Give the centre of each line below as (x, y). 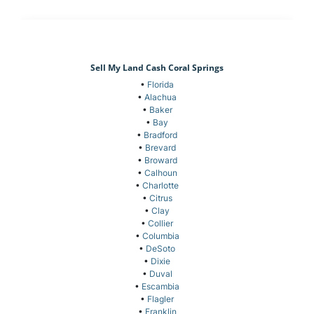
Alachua (161, 97)
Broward (161, 161)
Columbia (161, 236)
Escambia (161, 287)
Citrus (161, 198)
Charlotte (161, 186)
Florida (161, 85)
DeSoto (161, 249)
